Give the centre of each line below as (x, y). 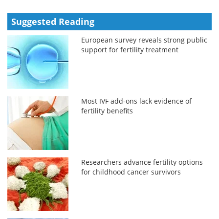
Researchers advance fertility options (142, 162)
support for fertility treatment (130, 49)
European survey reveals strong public (144, 40)
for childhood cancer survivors (131, 172)
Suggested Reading (53, 21)
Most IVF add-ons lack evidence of (137, 101)
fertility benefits (107, 110)
